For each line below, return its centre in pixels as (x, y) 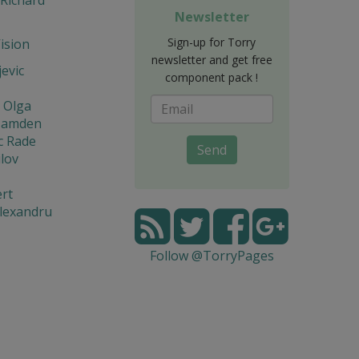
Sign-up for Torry (212, 42)
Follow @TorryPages (212, 255)
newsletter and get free (212, 59)
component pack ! (212, 77)
